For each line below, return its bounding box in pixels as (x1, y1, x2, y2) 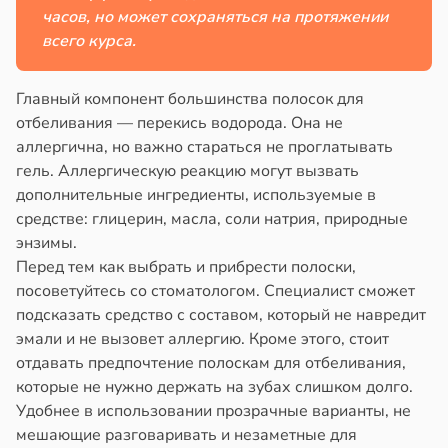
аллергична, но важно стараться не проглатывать (16, 136, 393, 159)
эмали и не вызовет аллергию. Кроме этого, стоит (16, 328, 389, 351)
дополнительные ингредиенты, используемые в (16, 184, 376, 207)
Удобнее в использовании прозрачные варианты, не (16, 400, 411, 423)
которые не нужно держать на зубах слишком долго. (16, 376, 413, 399)
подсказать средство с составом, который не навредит (16, 304, 426, 327)
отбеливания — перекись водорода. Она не (16, 112, 343, 135)
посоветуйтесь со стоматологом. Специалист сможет (16, 280, 415, 303)
